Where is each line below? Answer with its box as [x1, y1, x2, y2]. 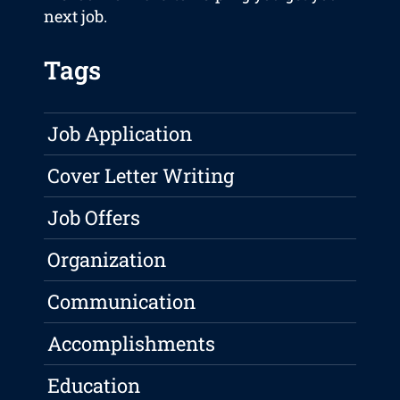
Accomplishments [47, 330, 216, 357]
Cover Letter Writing [47, 162, 235, 189]
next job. [44, 5, 108, 28]
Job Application [47, 121, 193, 147]
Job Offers [47, 204, 141, 231]
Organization [47, 246, 167, 273]
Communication [47, 288, 196, 315]
